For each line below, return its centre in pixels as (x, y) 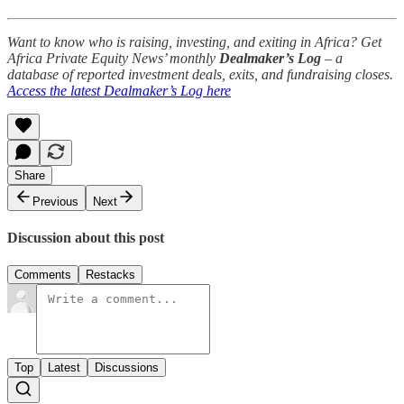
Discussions (127, 368)
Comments (43, 275)
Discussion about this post (86, 237)
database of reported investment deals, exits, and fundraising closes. (200, 74)
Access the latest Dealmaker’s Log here (119, 90)
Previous (55, 201)
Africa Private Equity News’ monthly (113, 58)
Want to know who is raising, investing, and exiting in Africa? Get (194, 41)
